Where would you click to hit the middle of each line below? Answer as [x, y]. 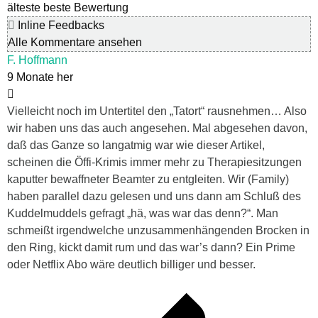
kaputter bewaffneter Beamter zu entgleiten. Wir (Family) [148, 180]
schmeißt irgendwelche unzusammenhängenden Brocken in [158, 231]
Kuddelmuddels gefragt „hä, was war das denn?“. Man [143, 214]
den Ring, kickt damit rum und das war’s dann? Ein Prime [151, 248]
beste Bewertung [86, 8]
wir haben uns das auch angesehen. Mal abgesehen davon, [157, 128]
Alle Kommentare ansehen [75, 43]
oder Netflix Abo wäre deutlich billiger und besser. [131, 265]
